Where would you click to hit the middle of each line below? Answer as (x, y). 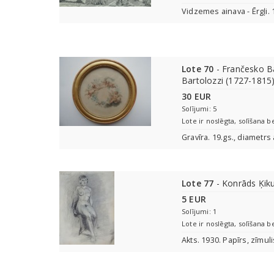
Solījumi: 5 (199, 109)
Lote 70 (198, 69)
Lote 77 (198, 183)
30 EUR (197, 96)
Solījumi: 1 (199, 211)
